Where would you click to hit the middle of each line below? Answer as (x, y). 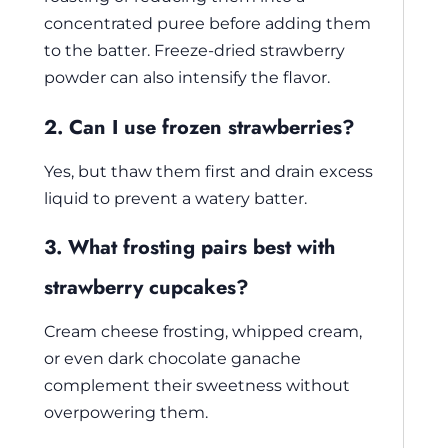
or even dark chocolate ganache (172, 358)
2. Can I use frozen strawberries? (199, 127)
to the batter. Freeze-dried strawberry (194, 50)
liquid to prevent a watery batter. (175, 197)
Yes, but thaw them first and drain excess (208, 170)
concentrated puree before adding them (207, 23)
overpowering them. (126, 412)
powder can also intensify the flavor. (187, 77)
